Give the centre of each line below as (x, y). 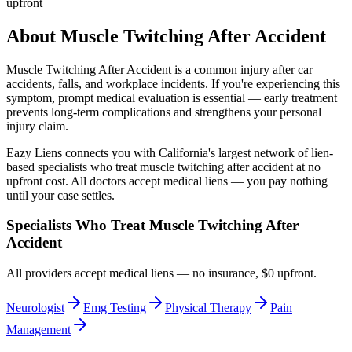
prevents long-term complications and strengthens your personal (164, 112)
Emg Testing (115, 308)
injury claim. (37, 126)
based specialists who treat (73, 167)
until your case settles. (60, 195)
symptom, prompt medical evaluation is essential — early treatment (172, 97)
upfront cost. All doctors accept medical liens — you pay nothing (167, 181)
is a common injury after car (242, 69)
